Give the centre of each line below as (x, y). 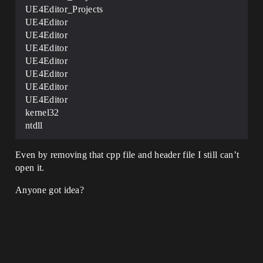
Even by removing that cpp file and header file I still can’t (127, 155)
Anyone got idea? (50, 190)
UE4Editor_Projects (64, 9)
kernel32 (42, 112)
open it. (30, 168)
